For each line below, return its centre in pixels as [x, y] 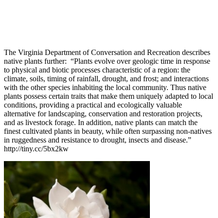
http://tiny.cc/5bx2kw [36, 149]
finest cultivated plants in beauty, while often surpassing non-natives [108, 131]
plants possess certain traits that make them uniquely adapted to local [109, 96]
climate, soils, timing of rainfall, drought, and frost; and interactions [106, 79]
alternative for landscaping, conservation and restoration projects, [103, 114]
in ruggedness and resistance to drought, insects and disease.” [98, 140]
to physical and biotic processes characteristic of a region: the [97, 70]
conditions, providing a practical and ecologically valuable [93, 105]
